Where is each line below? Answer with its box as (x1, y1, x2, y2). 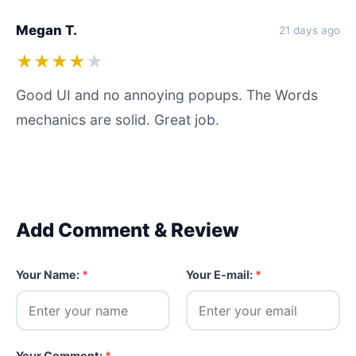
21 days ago (279, 23, 340, 37)
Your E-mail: (186, 268, 255, 281)
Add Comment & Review (16, 219, 239, 242)
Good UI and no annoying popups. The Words (16, 87, 318, 103)
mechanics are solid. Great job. (16, 111, 219, 128)
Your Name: (16, 268, 82, 281)
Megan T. (16, 22, 77, 38)
